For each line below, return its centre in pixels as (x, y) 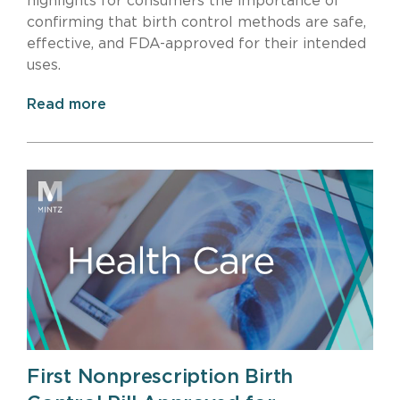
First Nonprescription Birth (160, 377)
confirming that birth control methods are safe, (196, 23)
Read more (67, 105)
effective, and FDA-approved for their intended (196, 44)
